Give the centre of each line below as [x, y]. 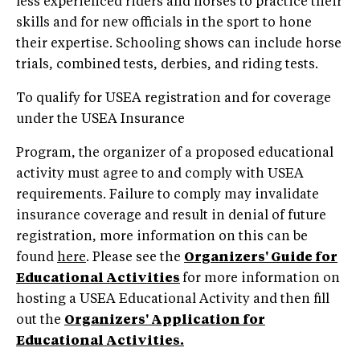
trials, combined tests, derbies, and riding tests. [167, 65]
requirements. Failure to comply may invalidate [168, 195]
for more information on [261, 278]
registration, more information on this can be [162, 237]
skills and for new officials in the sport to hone [164, 23]
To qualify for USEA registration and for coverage [174, 98]
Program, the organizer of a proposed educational [175, 153]
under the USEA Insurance [100, 119]
